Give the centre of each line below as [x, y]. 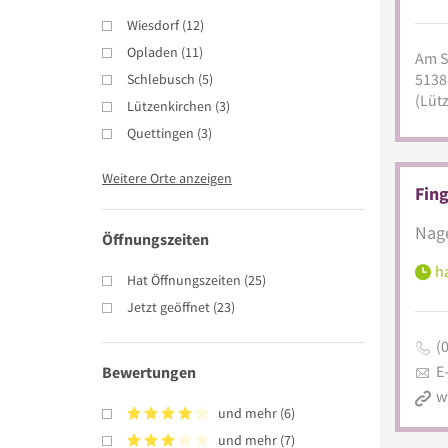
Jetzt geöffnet [168, 306]
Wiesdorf [153, 24]
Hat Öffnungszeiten [184, 279]
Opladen [152, 51]
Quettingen [160, 132]
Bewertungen [149, 371]
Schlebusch [161, 78]
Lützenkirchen [169, 105]
